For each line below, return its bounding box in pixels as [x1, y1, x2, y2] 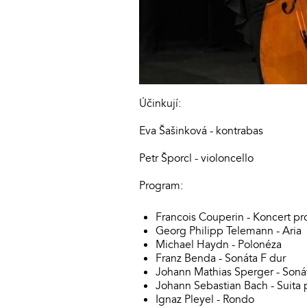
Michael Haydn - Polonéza [156, 236, 282, 252]
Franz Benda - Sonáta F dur [156, 250, 286, 266]
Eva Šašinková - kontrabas [139, 123, 263, 138]
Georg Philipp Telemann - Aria [156, 223, 302, 238]
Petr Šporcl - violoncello [139, 150, 254, 166]
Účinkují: [139, 95, 181, 111]
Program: [139, 177, 183, 193]
